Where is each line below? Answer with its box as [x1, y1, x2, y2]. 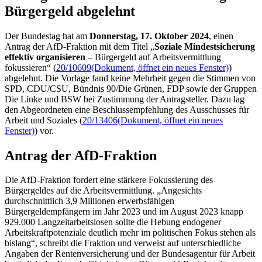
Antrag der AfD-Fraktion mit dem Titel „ [5, 41, 154, 51]
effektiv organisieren [5, 51, 85, 62]
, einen [209, 30, 233, 41]
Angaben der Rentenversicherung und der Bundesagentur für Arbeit [5, 249, 255, 259]
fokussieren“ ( [5, 62, 56, 73]
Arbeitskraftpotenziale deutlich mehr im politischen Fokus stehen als [5, 227, 256, 238]
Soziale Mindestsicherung [154, 41, 255, 51]
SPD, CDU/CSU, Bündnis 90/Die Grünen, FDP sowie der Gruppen [5, 83, 257, 94]
